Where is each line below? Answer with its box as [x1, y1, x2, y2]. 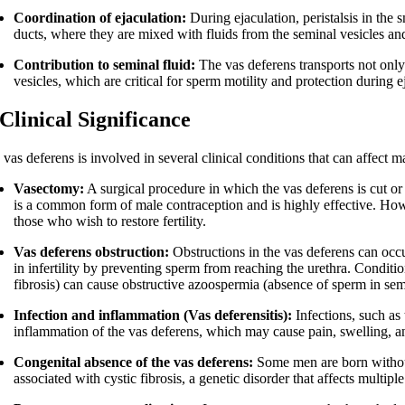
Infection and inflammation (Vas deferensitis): [14, 307, 293, 324]
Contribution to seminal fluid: [14, 57, 196, 73]
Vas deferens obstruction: [14, 244, 170, 260]
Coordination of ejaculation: [14, 10, 187, 26]
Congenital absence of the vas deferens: [14, 354, 254, 371]
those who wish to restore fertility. [14, 213, 207, 230]
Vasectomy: [14, 181, 85, 197]
